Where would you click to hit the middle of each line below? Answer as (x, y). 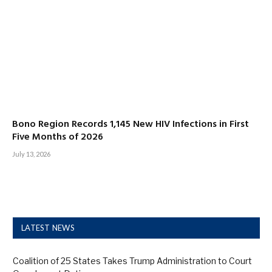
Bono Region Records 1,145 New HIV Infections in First (131, 124)
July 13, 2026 (31, 154)
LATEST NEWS (48, 227)
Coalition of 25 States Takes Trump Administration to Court (132, 260)
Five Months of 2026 (58, 137)
